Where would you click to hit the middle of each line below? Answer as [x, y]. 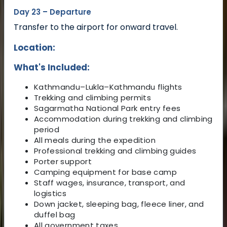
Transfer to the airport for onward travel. [96, 27]
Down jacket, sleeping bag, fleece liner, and [119, 204]
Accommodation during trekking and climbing [123, 119]
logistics [50, 194]
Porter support [63, 162]
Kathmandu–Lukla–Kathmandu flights [108, 87]
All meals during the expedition [95, 140]
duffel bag [55, 215]
